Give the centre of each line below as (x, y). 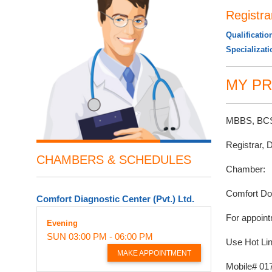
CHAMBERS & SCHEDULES (114, 159)
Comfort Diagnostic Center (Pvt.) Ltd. (115, 199)
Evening (62, 223)
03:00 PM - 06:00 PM (111, 236)
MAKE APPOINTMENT (154, 253)
